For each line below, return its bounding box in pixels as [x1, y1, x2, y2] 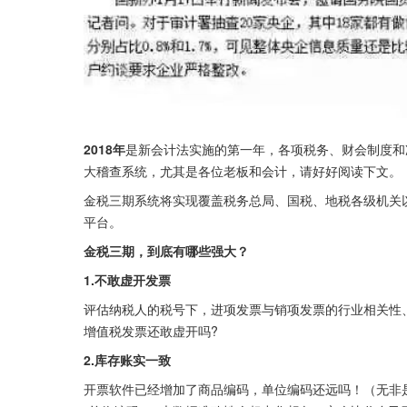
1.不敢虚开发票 [84, 271, 171, 290]
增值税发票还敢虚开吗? [84, 322, 218, 341]
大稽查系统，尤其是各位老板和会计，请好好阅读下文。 [84, 162, 402, 181]
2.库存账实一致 [84, 351, 171, 370]
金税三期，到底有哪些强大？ [84, 242, 249, 261]
